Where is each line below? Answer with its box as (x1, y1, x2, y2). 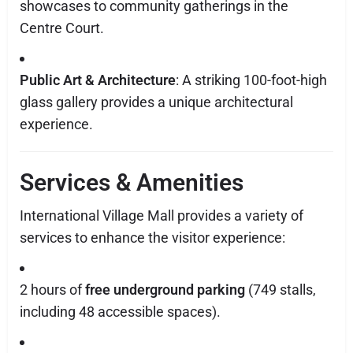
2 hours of (20, 281, 85, 298)
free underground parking (85, 281, 245, 298)
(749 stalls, (245, 281, 316, 298)
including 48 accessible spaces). (20, 303, 221, 320)
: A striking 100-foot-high (176, 72, 327, 88)
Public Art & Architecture (20, 72, 176, 88)
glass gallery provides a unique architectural (20, 94, 293, 110)
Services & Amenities (20, 169, 243, 196)
